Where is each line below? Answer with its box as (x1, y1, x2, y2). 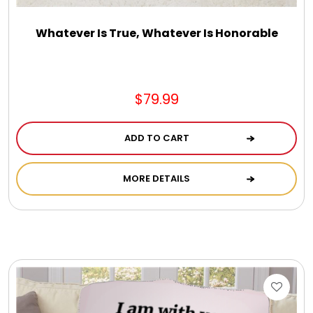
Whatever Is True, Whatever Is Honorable (35, 25, 278, 42)
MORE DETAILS (123, 172, 190, 186)
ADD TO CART (124, 131, 189, 145)
